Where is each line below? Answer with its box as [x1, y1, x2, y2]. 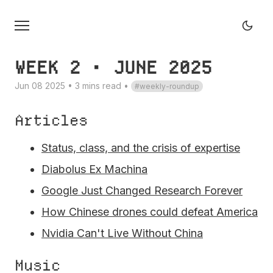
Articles [15, 111, 88, 130]
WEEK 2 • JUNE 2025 [15, 57, 212, 79]
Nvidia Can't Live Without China [41, 227, 203, 239]
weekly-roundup [140, 82, 199, 91]
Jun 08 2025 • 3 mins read [15, 80, 124, 91]
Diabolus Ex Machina [41, 163, 147, 175]
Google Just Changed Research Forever [41, 184, 243, 197]
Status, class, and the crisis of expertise [41, 141, 240, 154]
